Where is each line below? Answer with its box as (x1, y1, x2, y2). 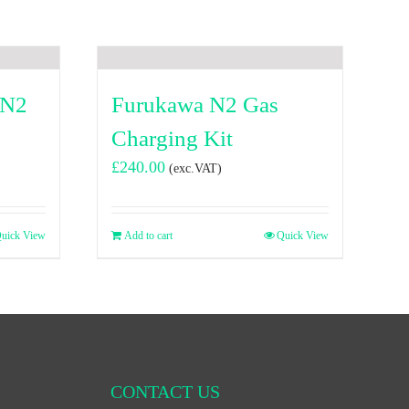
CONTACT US (110, 382, 220, 403)
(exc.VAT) (169, 161, 222, 176)
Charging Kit (111, 126, 233, 152)
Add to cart (124, 229, 173, 243)
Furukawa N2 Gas (111, 92, 278, 118)
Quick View (277, 229, 329, 243)
